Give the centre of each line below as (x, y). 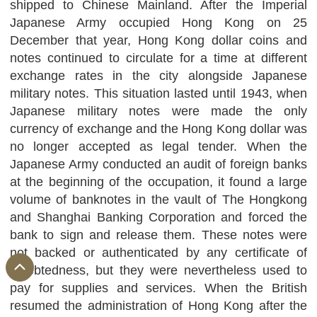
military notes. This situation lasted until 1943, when (158, 93)
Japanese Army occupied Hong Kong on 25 (158, 23)
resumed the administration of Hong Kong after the (158, 306)
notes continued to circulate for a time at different (158, 58)
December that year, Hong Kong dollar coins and (158, 40)
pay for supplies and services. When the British (158, 288)
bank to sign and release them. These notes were (158, 235)
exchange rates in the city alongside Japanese (158, 76)
